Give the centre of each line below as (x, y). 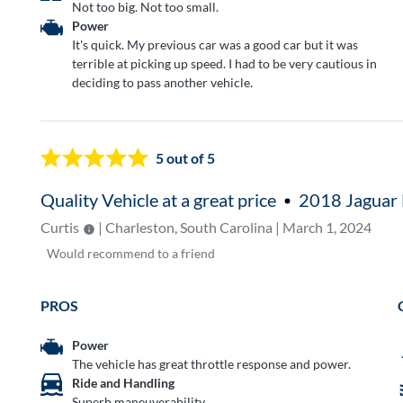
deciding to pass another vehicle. (163, 82)
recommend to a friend (152, 253)
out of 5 (190, 158)
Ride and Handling (124, 383)
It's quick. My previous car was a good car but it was (215, 44)
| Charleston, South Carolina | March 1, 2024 (234, 227)
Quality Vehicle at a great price (159, 199)
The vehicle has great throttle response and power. (212, 364)
